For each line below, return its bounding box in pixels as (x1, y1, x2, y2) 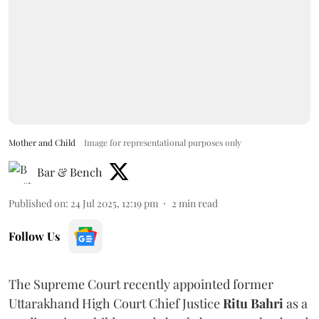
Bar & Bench (37, 164, 102, 179)
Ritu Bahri (223, 294, 283, 312)
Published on (9, 196, 66, 210)
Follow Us (9, 228, 60, 244)
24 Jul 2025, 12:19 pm (70, 196, 158, 210)
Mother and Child (9, 136, 75, 148)
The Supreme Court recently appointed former (9, 275, 273, 293)
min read (179, 196, 218, 210)
